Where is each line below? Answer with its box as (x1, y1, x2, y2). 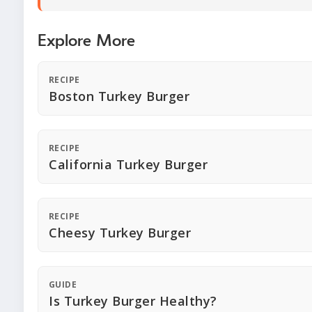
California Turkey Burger (49, 156, 208, 173)
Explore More (38, 33, 135, 50)
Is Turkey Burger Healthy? (49, 292, 217, 310)
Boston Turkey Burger (49, 88, 189, 105)
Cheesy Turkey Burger (49, 224, 191, 242)
